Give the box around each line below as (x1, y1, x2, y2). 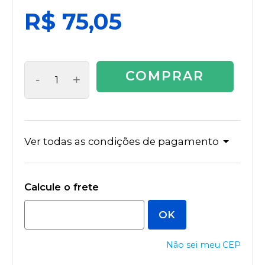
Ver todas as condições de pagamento (24, 135, 219, 148)
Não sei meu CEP (166, 240, 241, 251)
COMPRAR (125, 68, 205, 85)
